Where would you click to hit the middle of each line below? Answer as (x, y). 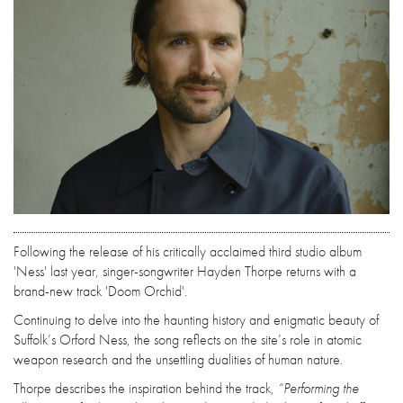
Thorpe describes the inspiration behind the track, (146, 388)
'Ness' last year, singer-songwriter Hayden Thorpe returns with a (185, 271)
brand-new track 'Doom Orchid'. (100, 291)
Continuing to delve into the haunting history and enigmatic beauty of (196, 319)
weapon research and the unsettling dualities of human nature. (178, 359)
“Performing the (318, 388)
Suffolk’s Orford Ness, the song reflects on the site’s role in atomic (188, 339)
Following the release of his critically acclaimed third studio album (188, 251)
